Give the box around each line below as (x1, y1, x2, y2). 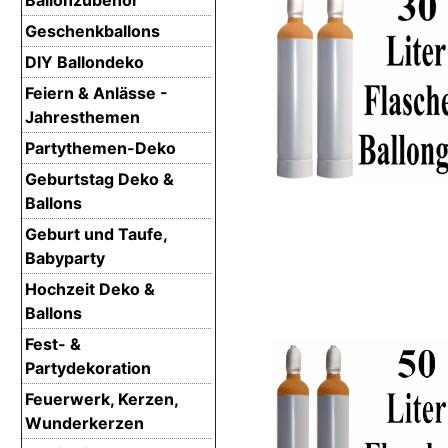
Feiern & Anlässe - (25, 82, 168, 103)
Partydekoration (25, 357, 151, 378)
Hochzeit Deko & (25, 278, 155, 299)
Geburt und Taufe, (25, 223, 167, 244)
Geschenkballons (25, 20, 160, 41)
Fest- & (25, 333, 81, 354)
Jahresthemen (25, 106, 140, 127)
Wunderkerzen (25, 412, 144, 433)
